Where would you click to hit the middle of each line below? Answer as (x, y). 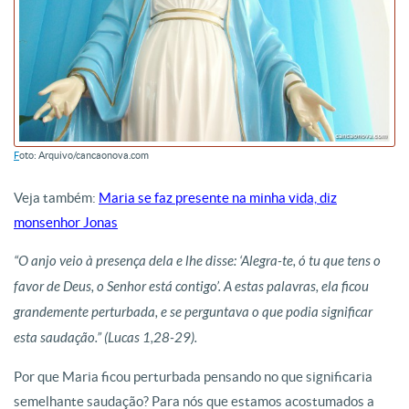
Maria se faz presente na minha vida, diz (218, 197)
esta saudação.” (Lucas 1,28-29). (105, 337)
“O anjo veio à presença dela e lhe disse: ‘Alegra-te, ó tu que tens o (197, 261)
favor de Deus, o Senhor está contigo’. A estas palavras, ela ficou (191, 286)
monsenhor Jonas (66, 222)
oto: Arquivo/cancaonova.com (84, 155)
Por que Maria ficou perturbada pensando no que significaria (193, 376)
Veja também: (56, 197)
